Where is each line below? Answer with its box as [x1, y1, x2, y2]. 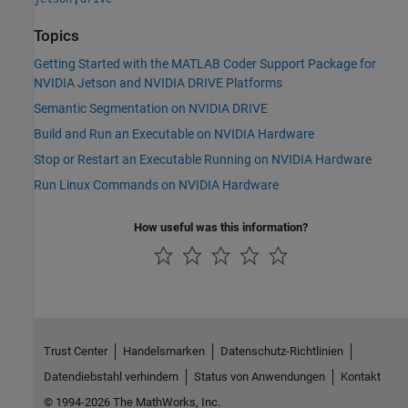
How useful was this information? [134, 220, 308, 235]
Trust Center [43, 343, 107, 358]
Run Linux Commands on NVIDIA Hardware [34, 178, 279, 193]
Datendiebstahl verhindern [43, 369, 178, 383]
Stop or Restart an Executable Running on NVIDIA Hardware [34, 152, 372, 168]
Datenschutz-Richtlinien [219, 343, 343, 358]
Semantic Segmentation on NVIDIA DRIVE [34, 101, 268, 117]
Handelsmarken [122, 343, 205, 358]
